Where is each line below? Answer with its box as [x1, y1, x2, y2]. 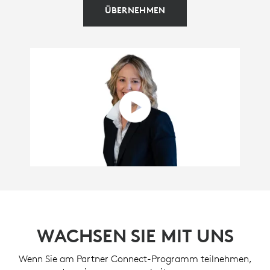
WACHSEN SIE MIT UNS [36, 224, 234, 247]
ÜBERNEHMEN [104, 5, 166, 16]
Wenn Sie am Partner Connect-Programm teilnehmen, [18, 252, 252, 265]
